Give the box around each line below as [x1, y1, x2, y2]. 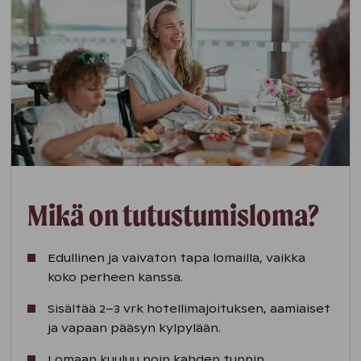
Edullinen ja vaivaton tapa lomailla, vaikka [48, 251, 306, 266]
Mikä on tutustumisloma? [27, 197, 319, 234]
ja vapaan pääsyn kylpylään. [48, 321, 222, 336]
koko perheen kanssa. [48, 270, 184, 285]
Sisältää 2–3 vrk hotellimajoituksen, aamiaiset [48, 301, 331, 317]
